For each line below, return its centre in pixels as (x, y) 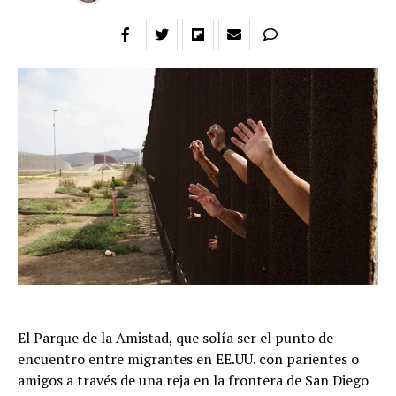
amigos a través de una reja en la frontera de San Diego (193, 380)
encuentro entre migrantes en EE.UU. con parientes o (188, 358)
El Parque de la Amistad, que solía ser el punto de (175, 337)
